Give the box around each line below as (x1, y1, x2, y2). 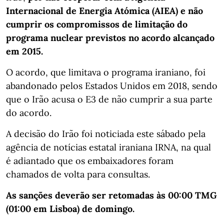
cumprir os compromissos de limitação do (6, 18, 187, 30)
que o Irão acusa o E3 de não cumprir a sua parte (6, 93, 212, 105)
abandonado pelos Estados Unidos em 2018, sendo (6, 79, 217, 91)
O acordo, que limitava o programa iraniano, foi (6, 66, 205, 78)
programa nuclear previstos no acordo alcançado (6, 31, 214, 43)
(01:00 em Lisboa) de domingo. (6, 202, 134, 214)
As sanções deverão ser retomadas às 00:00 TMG (6, 189, 217, 201)
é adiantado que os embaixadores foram (6, 154, 173, 166)
